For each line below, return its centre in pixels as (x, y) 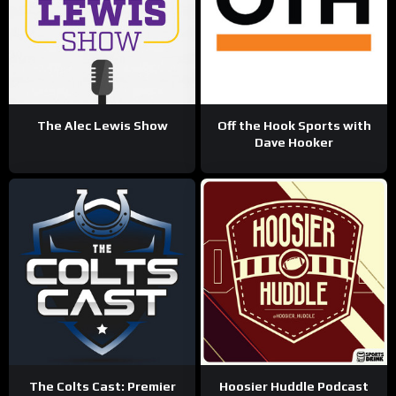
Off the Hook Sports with (294, 126)
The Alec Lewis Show (102, 126)
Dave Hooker (294, 143)
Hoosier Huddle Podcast (294, 387)
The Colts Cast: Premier (102, 387)
